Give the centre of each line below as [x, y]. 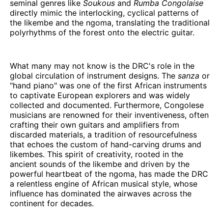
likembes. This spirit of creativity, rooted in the [96, 154]
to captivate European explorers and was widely [100, 95]
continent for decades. [52, 203]
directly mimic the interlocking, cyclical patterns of [104, 13]
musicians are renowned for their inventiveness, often [109, 115]
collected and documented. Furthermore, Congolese [107, 105]
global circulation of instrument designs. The [94, 75]
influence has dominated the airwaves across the [101, 193]
